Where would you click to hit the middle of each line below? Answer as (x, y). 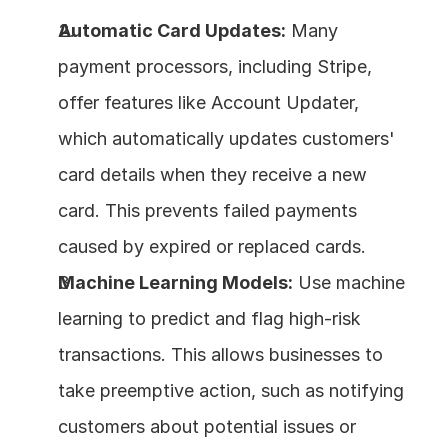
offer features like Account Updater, (208, 102)
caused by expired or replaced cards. (212, 246)
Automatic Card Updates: (172, 30)
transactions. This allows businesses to (220, 354)
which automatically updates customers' (226, 138)
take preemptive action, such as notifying (231, 390)
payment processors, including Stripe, (215, 66)
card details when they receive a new (212, 174)
